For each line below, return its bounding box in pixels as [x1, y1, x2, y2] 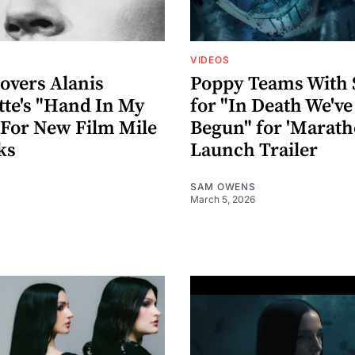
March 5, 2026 [190, 193, 255, 205]
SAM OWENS [190, 180, 256, 193]
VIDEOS [190, 53, 230, 66]
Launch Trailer [190, 138, 318, 162]
